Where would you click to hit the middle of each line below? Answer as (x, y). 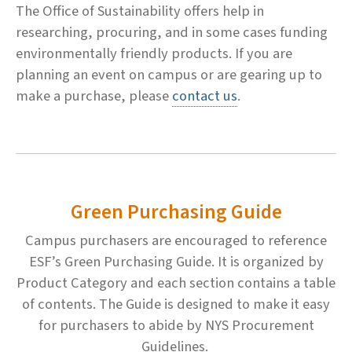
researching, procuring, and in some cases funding (172, 32)
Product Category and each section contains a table (176, 282)
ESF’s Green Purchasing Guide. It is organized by (176, 261)
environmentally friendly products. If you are (154, 53)
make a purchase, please (94, 95)
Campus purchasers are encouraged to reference (176, 240)
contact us (205, 95)
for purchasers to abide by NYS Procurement (176, 325)
